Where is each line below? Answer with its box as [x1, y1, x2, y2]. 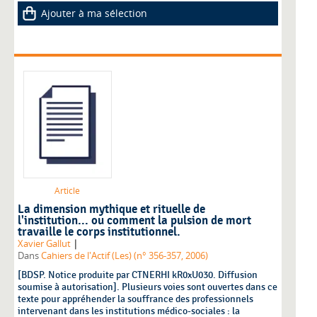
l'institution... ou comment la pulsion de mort [18, 214, 251, 229]
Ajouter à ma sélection [41, 6, 147, 21]
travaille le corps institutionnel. [18, 225, 180, 240]
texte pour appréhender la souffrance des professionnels [18, 293, 253, 306]
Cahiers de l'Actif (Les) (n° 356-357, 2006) [41, 250, 208, 263]
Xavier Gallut [18, 238, 71, 250]
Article [54, 185, 80, 197]
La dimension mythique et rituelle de [18, 202, 205, 217]
